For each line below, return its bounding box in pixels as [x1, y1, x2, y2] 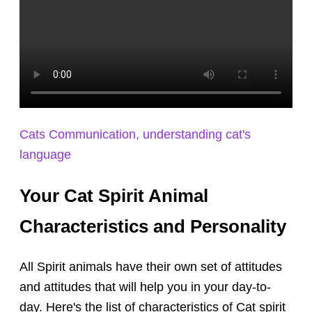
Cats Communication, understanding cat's [19, 127, 251, 142]
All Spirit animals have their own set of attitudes [19, 260, 283, 274]
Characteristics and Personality [19, 216, 287, 237]
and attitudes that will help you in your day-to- [19, 280, 272, 295]
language [19, 148, 72, 162]
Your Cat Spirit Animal [19, 185, 209, 207]
